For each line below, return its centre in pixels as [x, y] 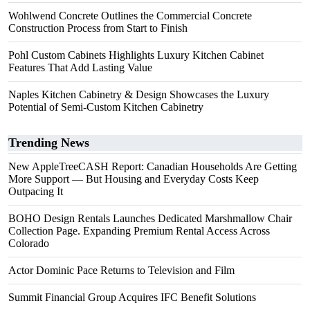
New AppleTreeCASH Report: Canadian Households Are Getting [153, 166]
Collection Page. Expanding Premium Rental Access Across [139, 231]
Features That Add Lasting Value [80, 67]
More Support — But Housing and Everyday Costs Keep [134, 179]
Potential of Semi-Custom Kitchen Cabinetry [106, 107]
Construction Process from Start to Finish [98, 28]
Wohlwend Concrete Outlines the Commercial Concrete [130, 16]
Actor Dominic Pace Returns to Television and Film [121, 270]
